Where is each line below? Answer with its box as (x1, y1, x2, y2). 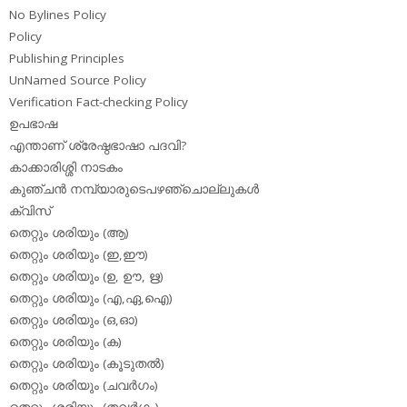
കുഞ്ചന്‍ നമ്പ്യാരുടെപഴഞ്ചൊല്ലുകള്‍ (9, 181, 259, 198)
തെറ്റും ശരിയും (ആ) (9, 224, 129, 242)
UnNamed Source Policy (9, 72, 146, 89)
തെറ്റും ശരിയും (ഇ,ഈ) (9, 246, 148, 263)
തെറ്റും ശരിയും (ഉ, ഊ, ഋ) (9, 268, 164, 285)
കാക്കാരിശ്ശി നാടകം (9, 159, 123, 176)
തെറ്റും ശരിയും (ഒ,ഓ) (9, 312, 138, 329)
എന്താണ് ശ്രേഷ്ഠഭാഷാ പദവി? (9, 137, 186, 154)
